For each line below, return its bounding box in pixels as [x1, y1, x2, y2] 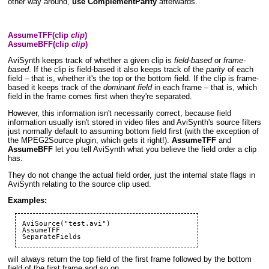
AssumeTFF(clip [7, 31, 71, 40]
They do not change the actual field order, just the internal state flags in [7, 171, 255, 180]
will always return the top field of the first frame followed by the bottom [7, 255, 252, 264]
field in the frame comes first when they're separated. [7, 92, 192, 101]
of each [225, 65, 253, 74]
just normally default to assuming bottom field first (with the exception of [7, 127, 259, 136]
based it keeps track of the [7, 83, 103, 92]
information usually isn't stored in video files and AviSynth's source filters [7, 118, 261, 127]
